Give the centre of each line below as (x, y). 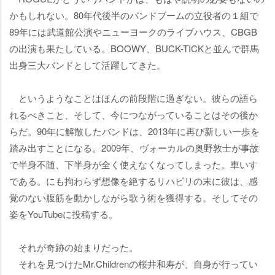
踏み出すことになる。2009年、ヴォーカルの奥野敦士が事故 (134, 148)
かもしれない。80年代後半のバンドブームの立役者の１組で (134, 15)
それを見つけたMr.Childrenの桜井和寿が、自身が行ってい (134, 264)
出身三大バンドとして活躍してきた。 (87, 65)
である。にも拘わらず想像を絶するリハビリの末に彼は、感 (134, 181)
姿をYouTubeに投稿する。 (64, 214)
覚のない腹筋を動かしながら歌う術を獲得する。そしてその (134, 198)
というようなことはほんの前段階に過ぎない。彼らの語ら (134, 98)
